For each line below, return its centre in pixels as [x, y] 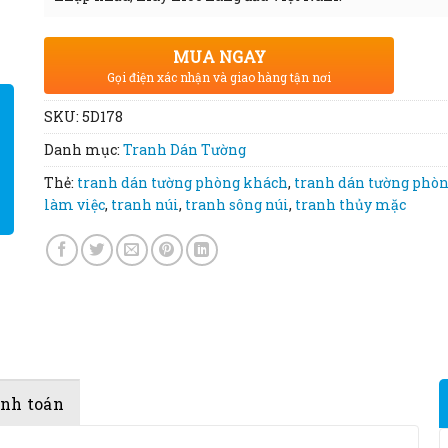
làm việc [74, 205]
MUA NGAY [219, 57]
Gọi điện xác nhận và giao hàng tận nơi [219, 77]
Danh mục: [83, 150]
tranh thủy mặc [350, 205]
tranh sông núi [237, 205]
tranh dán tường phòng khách [182, 183]
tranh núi [145, 205]
